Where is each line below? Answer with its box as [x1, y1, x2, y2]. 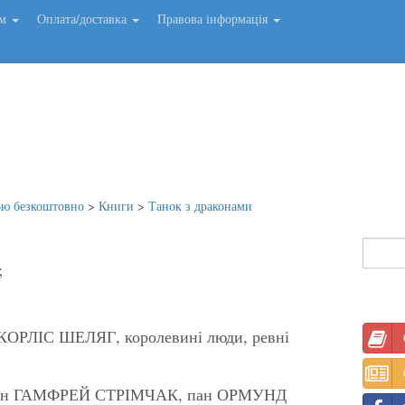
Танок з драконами [148, 196, 252, 214]
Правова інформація [157, 10, 271, 27]
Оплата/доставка [37, 10, 130, 27]
